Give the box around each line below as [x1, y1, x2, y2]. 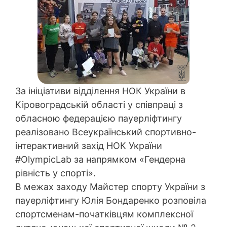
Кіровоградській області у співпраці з [15, 99, 183, 110]
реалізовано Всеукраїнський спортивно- [15, 126, 196, 137]
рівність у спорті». [15, 167, 96, 178]
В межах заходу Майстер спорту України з [15, 181, 205, 192]
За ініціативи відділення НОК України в [15, 85, 185, 96]
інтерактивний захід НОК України [15, 140, 162, 151]
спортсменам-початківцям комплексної [15, 208, 193, 219]
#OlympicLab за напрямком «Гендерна [15, 154, 185, 165]
